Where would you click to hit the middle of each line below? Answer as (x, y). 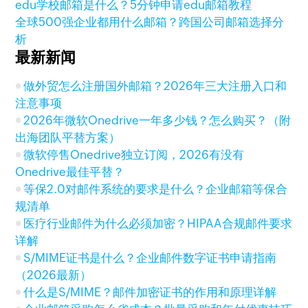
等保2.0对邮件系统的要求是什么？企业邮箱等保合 (156, 189)
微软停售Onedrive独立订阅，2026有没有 (134, 155)
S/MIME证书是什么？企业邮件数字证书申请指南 (150, 258)
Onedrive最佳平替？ (70, 172)
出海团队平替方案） (68, 137)
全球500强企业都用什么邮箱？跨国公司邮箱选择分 (150, 22)
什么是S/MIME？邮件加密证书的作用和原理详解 (150, 292)
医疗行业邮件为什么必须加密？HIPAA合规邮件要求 (158, 223)
